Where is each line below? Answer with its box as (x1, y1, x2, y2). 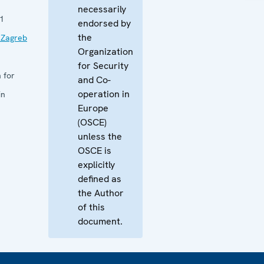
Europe (78, 102, 108, 114)
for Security (78, 60, 128, 72)
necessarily (78, 3, 126, 15)
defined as (78, 173, 121, 185)
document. (78, 215, 123, 227)
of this (78, 201, 105, 213)
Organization (78, 45, 133, 58)
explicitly (78, 159, 115, 171)
